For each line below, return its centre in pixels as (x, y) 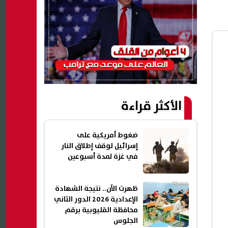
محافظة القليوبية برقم (101, 210)
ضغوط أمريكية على (107, 136)
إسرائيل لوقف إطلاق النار (99, 146)
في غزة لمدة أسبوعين (103, 157)
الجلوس (126, 221)
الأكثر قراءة (151, 106)
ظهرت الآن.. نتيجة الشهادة (96, 189)
